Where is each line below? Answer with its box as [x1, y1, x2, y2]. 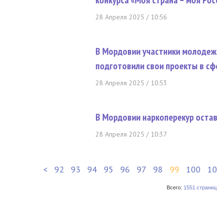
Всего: [166, 185, 184, 190]
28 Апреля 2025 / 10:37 [95, 130, 167, 139]
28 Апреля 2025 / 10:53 [95, 78, 167, 87]
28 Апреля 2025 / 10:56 [95, 13, 167, 21]
